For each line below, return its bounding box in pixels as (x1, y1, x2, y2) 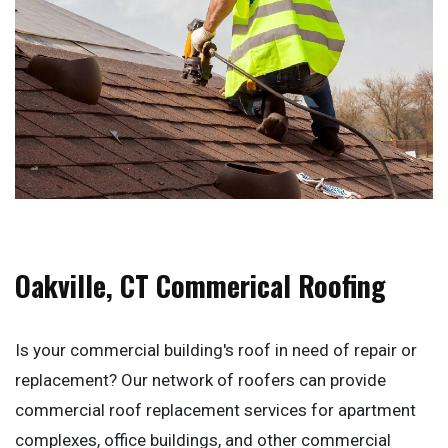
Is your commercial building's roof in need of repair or (15, 339, 417, 360)
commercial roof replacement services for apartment (15, 399, 416, 420)
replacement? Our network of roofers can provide (15, 369, 386, 390)
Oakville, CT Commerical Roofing (15, 264, 386, 306)
